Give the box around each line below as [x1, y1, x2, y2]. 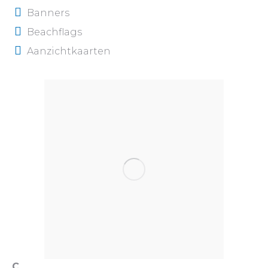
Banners [27, 7, 69, 19]
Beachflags [27, 26, 82, 38]
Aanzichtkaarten [27, 45, 111, 57]
